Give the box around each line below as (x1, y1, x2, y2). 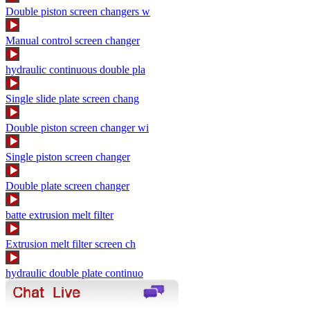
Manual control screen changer (6, 34, 140, 46)
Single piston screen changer (6, 150, 130, 163)
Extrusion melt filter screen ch (6, 237, 136, 250)
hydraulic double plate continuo (6, 266, 143, 279)
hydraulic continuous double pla (6, 63, 145, 75)
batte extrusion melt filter (6, 208, 113, 221)
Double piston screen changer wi (6, 121, 149, 134)
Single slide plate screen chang (6, 92, 139, 104)
